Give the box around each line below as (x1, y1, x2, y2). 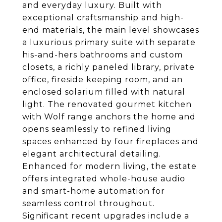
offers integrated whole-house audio (22, 174, 185, 183)
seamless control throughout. (22, 199, 155, 208)
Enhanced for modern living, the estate (22, 162, 197, 171)
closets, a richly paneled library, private (22, 62, 195, 72)
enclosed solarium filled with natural (22, 87, 185, 97)
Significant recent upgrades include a (22, 211, 189, 221)
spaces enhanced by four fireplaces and (22, 137, 199, 146)
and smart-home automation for (22, 186, 165, 196)
